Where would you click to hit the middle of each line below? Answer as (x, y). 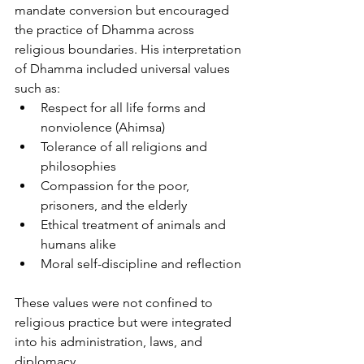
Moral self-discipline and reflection (141, 263)
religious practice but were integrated (125, 322)
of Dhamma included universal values (124, 68)
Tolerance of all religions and (126, 146)
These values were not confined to (115, 302)
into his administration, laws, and (110, 341)
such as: (37, 88)
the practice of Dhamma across (106, 29)
